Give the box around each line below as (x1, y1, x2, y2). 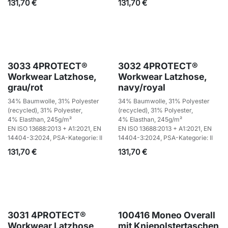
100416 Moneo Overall (118, 209, 215, 220)
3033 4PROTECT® (8, 60, 88, 71)
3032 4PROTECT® (118, 60, 198, 71)
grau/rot (8, 81, 43, 93)
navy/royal (118, 81, 165, 93)
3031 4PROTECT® (8, 209, 86, 220)
